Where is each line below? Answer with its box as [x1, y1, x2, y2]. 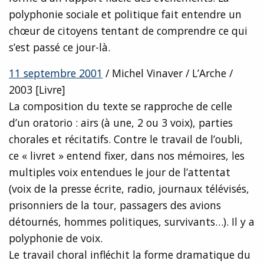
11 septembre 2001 [9, 66, 103, 81]
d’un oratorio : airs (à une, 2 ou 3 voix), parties [9, 115, 233, 130]
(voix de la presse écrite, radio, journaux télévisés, [9, 181, 249, 196]
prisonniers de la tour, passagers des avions [9, 198, 221, 213]
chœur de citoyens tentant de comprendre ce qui [9, 24, 247, 38]
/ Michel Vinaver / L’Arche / [103, 66, 233, 81]
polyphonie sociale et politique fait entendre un [9, 7, 242, 22]
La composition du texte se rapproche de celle [9, 99, 232, 114]
